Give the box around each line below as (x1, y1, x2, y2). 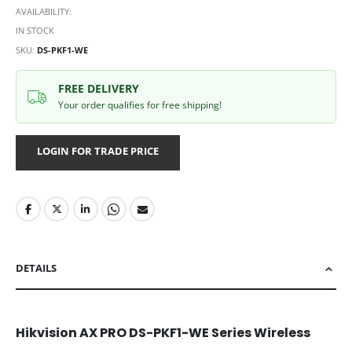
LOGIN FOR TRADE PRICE (37, 144, 159, 159)
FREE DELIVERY (57, 81, 139, 97)
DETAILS (16, 260, 57, 275)
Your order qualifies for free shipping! (57, 98, 222, 112)
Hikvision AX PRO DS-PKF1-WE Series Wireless (16, 323, 310, 342)
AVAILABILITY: (16, 5, 71, 17)
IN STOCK (16, 24, 54, 37)
